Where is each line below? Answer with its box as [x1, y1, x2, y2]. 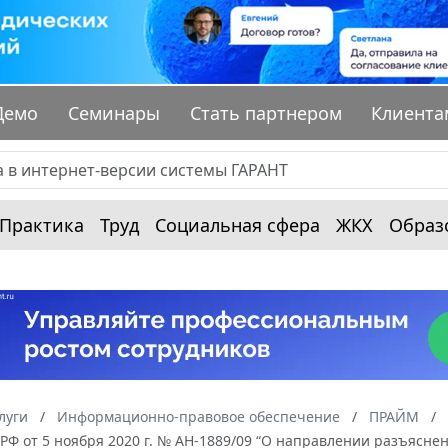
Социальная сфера [155, 213, 320, 238]
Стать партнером [189, 101, 342, 126]
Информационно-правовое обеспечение [57, 407, 340, 427]
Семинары [68, 101, 161, 126]
